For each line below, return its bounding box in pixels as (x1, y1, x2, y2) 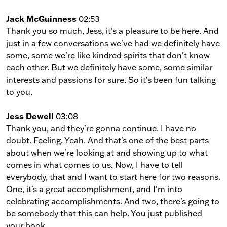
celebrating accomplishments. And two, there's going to (6, 196, 219, 206)
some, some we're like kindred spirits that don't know (6, 50, 210, 60)
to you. (6, 86, 32, 97)
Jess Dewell (6, 110, 54, 121)
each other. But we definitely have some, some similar (6, 62, 212, 72)
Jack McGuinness (6, 13, 77, 24)
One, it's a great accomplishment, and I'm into (6, 183, 182, 194)
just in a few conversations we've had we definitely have (6, 37, 220, 48)
